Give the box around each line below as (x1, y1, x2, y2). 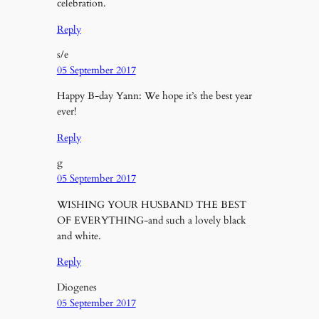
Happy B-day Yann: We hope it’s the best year (56, 89, 252, 103)
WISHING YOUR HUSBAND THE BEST (56, 197, 246, 211)
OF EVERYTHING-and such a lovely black (56, 213, 246, 227)
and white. (56, 229, 101, 243)
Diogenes (56, 280, 97, 294)
